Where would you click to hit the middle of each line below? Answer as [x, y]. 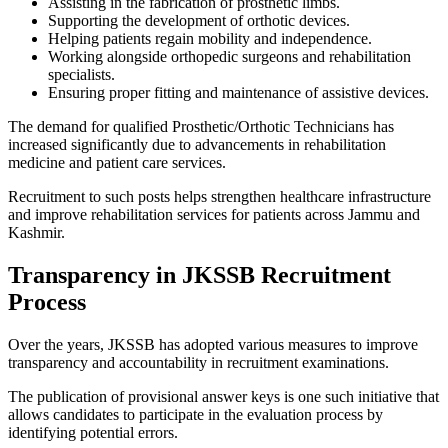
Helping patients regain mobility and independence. [210, 38]
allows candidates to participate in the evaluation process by [195, 414]
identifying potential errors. [93, 432]
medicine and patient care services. [117, 162]
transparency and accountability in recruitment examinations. [198, 362]
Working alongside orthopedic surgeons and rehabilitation [229, 56]
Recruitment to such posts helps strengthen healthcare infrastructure [219, 196]
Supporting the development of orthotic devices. [199, 20]
